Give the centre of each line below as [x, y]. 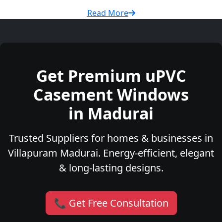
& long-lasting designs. [111, 168]
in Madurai [111, 113]
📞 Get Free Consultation [111, 203]
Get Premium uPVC [111, 76]
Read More [108, 13]
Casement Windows [111, 95]
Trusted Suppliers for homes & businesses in [111, 138]
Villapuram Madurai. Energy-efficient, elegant [111, 153]
